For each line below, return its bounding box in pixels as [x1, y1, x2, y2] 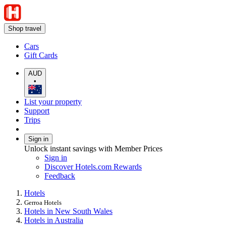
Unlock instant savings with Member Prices [24, 144, 162, 153]
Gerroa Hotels [24, 198, 62, 206]
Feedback [44, 171, 75, 180]
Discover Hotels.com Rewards [44, 162, 142, 171]
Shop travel [8, 25, 41, 32]
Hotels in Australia [24, 215, 83, 224]
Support [24, 106, 49, 115]
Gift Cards [24, 51, 58, 60]
